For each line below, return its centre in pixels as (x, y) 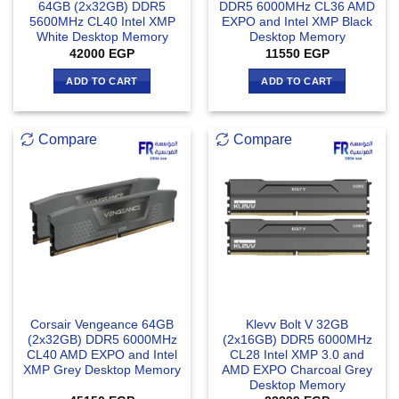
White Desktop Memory (102, 37)
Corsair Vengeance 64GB (102, 324)
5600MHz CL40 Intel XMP (102, 22)
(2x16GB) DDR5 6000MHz (297, 339)
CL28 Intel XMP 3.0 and (297, 354)
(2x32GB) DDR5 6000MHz (102, 339)
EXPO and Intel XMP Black (297, 22)
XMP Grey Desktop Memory (102, 370)
